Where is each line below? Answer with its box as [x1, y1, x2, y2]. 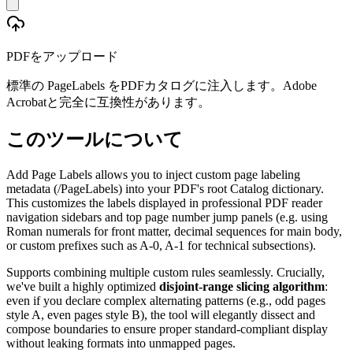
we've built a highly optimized [6, 279, 159, 293]
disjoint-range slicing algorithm [159, 279, 325, 293]
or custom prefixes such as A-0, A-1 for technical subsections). [6, 238, 316, 252]
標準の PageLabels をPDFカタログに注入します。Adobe [6, 78, 317, 92]
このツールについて [6, 128, 183, 150]
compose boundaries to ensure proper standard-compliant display [6, 321, 328, 336]
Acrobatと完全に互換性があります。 [6, 95, 210, 109]
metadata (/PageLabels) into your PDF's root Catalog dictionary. [6, 181, 324, 195]
